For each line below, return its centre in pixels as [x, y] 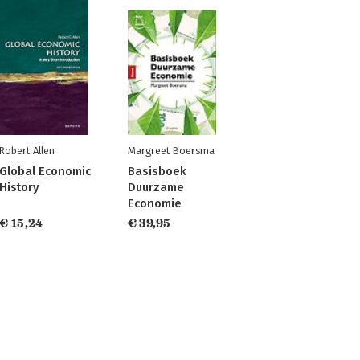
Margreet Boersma [171, 151]
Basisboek [157, 171]
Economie [154, 203]
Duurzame [155, 187]
